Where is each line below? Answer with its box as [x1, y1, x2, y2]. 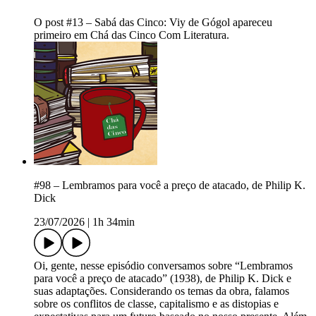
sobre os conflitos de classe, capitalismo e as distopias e [34, 298, 279, 310]
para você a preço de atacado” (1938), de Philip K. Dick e [34, 272, 291, 285]
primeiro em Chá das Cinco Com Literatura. [34, 29, 229, 42]
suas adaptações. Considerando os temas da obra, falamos [34, 285, 289, 298]
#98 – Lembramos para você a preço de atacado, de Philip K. [34, 179, 305, 192]
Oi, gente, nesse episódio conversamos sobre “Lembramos [34, 260, 293, 272]
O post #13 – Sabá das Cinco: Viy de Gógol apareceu [34, 16, 272, 29]
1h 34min [92, 216, 135, 229]
